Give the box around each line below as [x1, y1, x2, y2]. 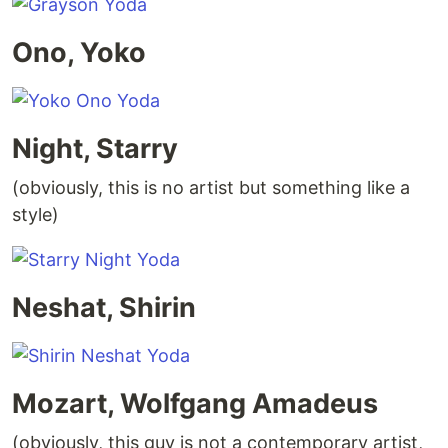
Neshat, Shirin [12, 291, 196, 325]
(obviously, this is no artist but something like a [12, 177, 410, 199]
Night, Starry [12, 132, 178, 166]
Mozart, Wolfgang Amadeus [12, 387, 378, 421]
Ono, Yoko [12, 36, 146, 70]
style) [12, 204, 59, 226]
